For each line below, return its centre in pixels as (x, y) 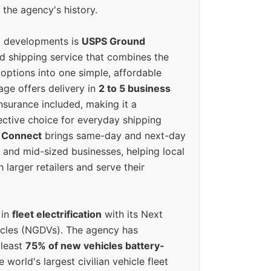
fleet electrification (57, 214)
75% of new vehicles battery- (95, 246)
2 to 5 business (135, 89)
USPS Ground (113, 41)
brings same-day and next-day (114, 136)
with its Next (132, 214)
